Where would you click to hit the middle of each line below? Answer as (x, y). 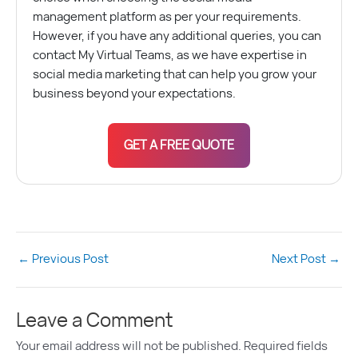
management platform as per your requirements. (167, 18)
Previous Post (69, 259)
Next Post (300, 259)
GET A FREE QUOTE (179, 145)
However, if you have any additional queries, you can (177, 37)
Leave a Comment (95, 322)
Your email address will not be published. (129, 347)
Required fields (286, 347)
